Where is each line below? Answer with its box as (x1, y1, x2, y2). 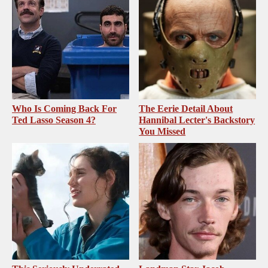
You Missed (139, 126, 186, 136)
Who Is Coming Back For (12, 103, 117, 114)
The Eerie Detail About (139, 103, 233, 114)
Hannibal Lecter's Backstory (139, 114, 255, 125)
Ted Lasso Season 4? (12, 114, 96, 125)
